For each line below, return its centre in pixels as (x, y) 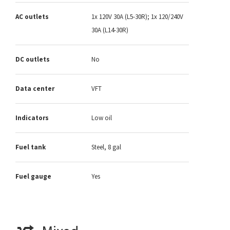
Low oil (102, 118)
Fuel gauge (33, 177)
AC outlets (32, 17)
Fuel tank (31, 147)
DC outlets (33, 60)
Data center (35, 89)
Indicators (32, 118)
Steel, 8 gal (106, 147)
